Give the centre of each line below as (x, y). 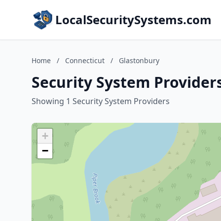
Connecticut (85, 60)
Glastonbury (139, 60)
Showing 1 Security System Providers (101, 101)
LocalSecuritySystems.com (133, 19)
